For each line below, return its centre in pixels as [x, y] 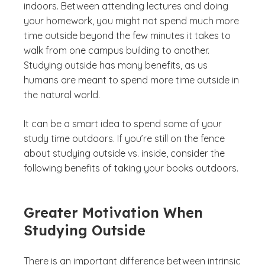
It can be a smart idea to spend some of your [123, 124]
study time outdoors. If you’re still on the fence [124, 138]
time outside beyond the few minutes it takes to [127, 35]
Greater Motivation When [113, 213]
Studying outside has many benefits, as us [116, 65]
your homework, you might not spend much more [131, 21]
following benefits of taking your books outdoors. [131, 168]
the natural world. [62, 95]
